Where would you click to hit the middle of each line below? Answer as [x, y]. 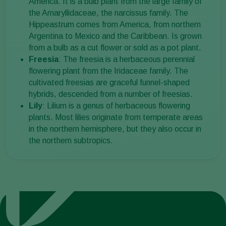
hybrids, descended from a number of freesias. [111, 94]
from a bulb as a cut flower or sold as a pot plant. [115, 48]
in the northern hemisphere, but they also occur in [115, 129]
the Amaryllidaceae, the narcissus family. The [108, 13]
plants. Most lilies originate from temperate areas [116, 118]
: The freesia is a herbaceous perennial [127, 60]
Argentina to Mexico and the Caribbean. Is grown [115, 36]
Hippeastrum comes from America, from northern [115, 25]
